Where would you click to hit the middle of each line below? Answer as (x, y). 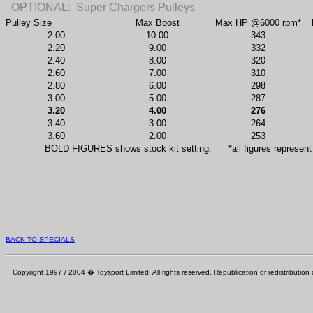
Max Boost (157, 23)
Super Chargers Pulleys (136, 7)
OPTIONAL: (41, 7)
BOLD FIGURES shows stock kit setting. (128, 148)
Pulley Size (29, 23)
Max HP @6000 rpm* (258, 23)
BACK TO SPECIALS (40, 239)
